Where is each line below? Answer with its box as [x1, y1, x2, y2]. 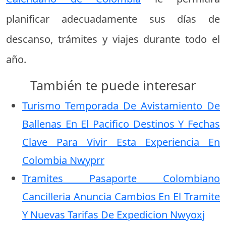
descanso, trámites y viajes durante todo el [6, 32, 220, 46]
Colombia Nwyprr [22, 153, 104, 167]
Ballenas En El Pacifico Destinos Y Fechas [22, 117, 220, 131]
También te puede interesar [30, 77, 196, 94]
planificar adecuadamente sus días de [6, 12, 220, 26]
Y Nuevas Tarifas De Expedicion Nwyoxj [22, 208, 205, 221]
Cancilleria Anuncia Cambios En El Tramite [22, 190, 220, 203]
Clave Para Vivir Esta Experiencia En [22, 135, 220, 149]
